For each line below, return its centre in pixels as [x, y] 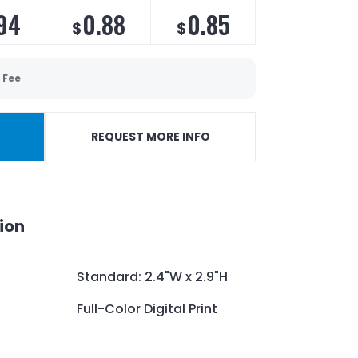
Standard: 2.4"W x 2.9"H [152, 276]
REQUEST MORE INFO [150, 136]
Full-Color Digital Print [147, 308]
